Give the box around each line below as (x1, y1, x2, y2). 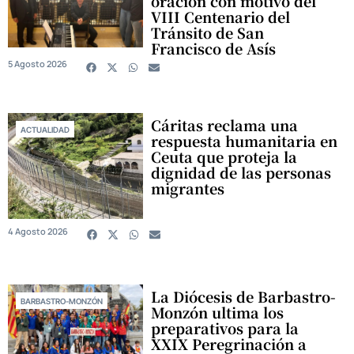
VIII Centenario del (151, 6, 291, 28)
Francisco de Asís (151, 38, 277, 59)
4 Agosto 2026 (8, 224, 68, 237)
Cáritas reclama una (151, 115, 299, 136)
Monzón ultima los (151, 302, 284, 323)
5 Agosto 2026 (8, 58, 67, 70)
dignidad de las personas (151, 162, 332, 183)
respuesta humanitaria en (151, 130, 338, 152)
